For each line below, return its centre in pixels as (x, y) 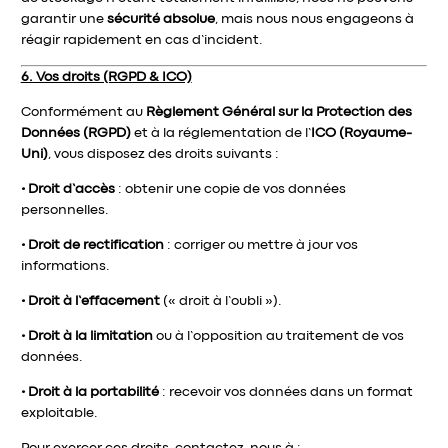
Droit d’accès (71, 189)
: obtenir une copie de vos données (230, 189)
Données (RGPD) (75, 133)
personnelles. (64, 210)
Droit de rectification (95, 245)
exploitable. (59, 413)
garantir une (63, 19)
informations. (65, 266)
